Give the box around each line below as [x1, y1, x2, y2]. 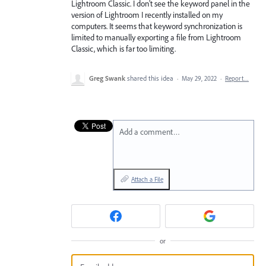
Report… [225, 74, 249, 83]
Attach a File [131, 175, 163, 183]
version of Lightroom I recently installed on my [71, 9, 223, 20]
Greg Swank [89, 74, 125, 83]
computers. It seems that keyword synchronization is [71, 21, 242, 31]
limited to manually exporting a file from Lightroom [71, 32, 241, 43]
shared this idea [127, 74, 175, 83]
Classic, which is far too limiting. [71, 43, 176, 54]
